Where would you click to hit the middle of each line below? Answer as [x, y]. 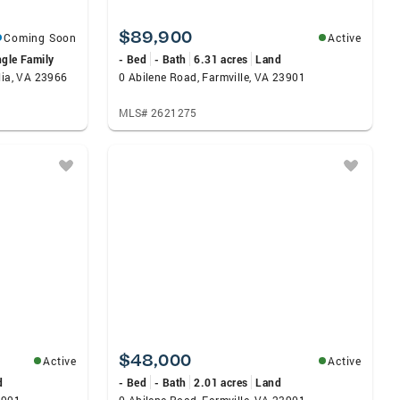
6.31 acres [221, 59]
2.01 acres [221, 382]
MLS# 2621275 [158, 112]
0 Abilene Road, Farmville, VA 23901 [212, 77]
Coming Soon [40, 37]
